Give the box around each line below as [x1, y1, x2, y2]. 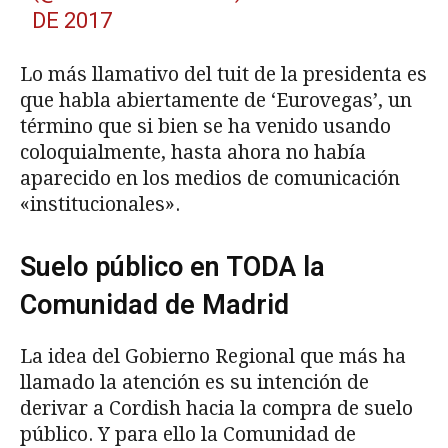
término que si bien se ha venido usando [20, 115, 391, 139]
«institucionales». [20, 193, 180, 217]
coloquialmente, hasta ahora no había [20, 141, 366, 165]
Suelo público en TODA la [20, 251, 325, 284]
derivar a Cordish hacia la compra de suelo [20, 397, 413, 421]
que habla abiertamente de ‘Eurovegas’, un [20, 89, 412, 113]
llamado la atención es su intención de [20, 371, 369, 395]
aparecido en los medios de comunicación [20, 167, 400, 191]
